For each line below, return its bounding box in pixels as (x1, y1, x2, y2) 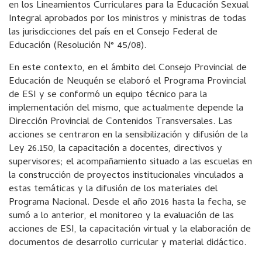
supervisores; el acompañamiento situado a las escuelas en (9, 154, 252, 171)
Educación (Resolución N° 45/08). (9, 38, 146, 54)
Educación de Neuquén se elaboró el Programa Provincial (9, 74, 246, 90)
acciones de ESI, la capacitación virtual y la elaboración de (9, 222, 251, 238)
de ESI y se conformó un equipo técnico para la (9, 87, 207, 104)
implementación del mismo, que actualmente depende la (9, 101, 243, 117)
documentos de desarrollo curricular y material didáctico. (9, 235, 246, 251)
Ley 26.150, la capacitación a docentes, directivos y (9, 141, 222, 157)
